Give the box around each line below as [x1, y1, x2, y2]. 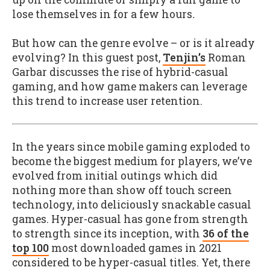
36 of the [202, 226, 249, 240]
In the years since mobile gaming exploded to [12, 139, 250, 154]
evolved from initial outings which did [12, 168, 218, 183]
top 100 [12, 240, 49, 255]
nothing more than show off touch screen [12, 183, 232, 197]
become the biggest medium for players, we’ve [12, 154, 252, 168]
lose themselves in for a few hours [12, 7, 192, 21]
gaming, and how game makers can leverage [12, 80, 247, 94]
